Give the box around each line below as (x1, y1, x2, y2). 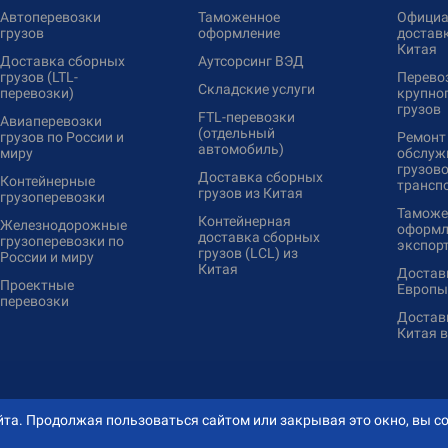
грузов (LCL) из (198, 245, 299, 261)
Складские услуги (198, 81, 316, 97)
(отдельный (198, 125, 276, 141)
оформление (198, 25, 281, 41)
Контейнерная (198, 213, 292, 229)
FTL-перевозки (198, 109, 296, 125)
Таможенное (198, 9, 281, 25)
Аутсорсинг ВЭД (198, 53, 305, 69)
